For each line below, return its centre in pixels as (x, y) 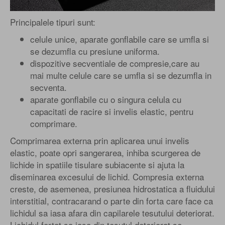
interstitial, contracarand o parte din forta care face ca (111, 200)
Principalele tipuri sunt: (53, 22)
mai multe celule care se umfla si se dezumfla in (121, 75)
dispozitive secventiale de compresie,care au (115, 63)
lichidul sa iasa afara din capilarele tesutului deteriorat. (112, 212)
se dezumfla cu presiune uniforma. (95, 51)
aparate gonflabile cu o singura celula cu (106, 99)
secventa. (48, 87)
